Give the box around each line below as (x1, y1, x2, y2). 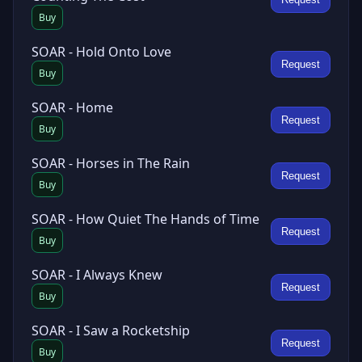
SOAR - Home (32, 99, 113, 116)
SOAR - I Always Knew (32, 266, 162, 284)
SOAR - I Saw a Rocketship (32, 322, 190, 339)
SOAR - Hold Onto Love (32, 43, 171, 61)
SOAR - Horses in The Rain (32, 154, 190, 172)
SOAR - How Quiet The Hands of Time (32, 210, 259, 228)
